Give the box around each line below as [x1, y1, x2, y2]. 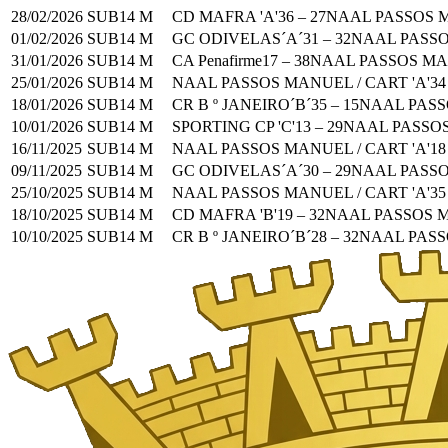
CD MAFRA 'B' [172, 205, 277, 223]
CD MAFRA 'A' [172, 7, 278, 25]
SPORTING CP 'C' [172, 117, 295, 135]
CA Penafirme [172, 51, 262, 69]
